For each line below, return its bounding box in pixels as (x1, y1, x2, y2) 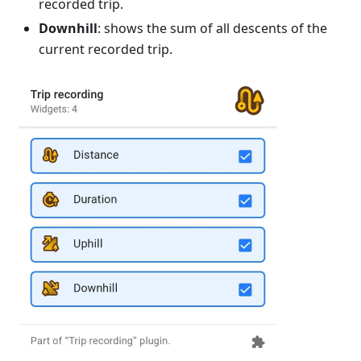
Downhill (39, 19, 98, 38)
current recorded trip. (39, 40, 172, 59)
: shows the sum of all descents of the (98, 19, 327, 38)
